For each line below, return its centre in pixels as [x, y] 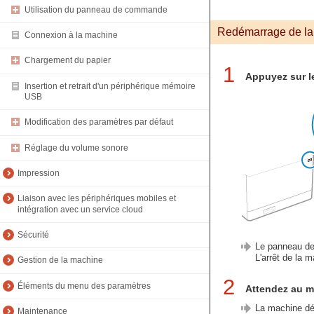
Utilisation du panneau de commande [96, 9]
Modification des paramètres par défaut [99, 122]
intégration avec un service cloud [80, 209]
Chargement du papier [68, 61]
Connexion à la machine [71, 35]
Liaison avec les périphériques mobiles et [97, 199]
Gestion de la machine [60, 260]
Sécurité [33, 235]
